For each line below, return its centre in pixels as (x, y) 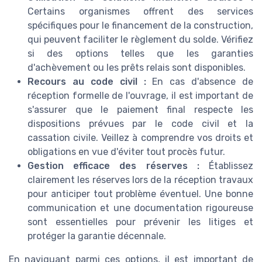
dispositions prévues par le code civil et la (140, 124)
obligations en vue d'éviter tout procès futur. (126, 152)
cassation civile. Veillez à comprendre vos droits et (140, 138)
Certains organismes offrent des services (140, 12)
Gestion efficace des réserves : (113, 166)
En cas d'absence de (199, 82)
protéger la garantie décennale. (97, 236)
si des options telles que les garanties (140, 54)
